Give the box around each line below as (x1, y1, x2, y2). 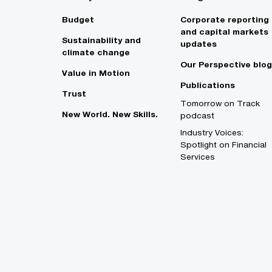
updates (180, 39, 217, 49)
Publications (180, 80, 235, 90)
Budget (62, 15, 94, 25)
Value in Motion (62, 68, 130, 78)
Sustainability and (62, 35, 141, 46)
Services (180, 152, 215, 162)
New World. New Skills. (62, 109, 158, 120)
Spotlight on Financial (180, 140, 267, 150)
